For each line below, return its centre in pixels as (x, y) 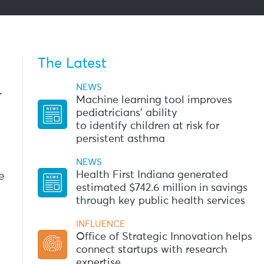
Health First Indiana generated (152, 175)
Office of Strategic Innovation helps (164, 237)
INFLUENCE (100, 224)
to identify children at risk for (147, 126)
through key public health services (160, 201)
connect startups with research (151, 250)
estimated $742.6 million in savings (161, 188)
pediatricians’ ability (126, 113)
